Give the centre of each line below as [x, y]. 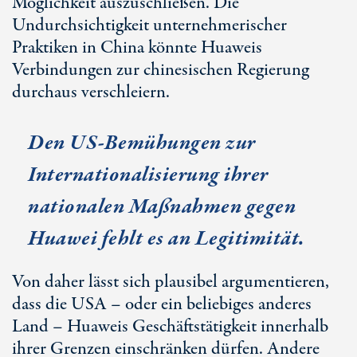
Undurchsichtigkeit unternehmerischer [149, 25]
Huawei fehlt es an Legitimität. [167, 239]
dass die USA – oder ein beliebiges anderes [162, 304]
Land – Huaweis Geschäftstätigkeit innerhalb [170, 327]
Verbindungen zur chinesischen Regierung [161, 70]
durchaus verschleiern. [91, 92]
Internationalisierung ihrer [148, 175]
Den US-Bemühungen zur [142, 143]
